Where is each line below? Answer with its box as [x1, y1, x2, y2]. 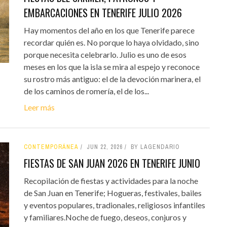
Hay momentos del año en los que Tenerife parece [23, 25, 195, 35]
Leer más [23, 102, 55, 112]
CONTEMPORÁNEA [23, 142, 79, 151]
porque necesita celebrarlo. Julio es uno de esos [23, 49, 186, 59]
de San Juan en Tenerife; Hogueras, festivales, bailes [23, 187, 202, 198]
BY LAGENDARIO [130, 142, 180, 151]
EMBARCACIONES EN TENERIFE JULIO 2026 [23, 5, 182, 20]
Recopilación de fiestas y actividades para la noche [23, 175, 198, 185]
